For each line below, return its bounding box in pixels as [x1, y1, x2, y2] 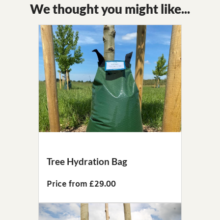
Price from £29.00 [47, 179, 116, 190]
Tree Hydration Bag [47, 155, 127, 167]
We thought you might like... [30, 1, 190, 17]
